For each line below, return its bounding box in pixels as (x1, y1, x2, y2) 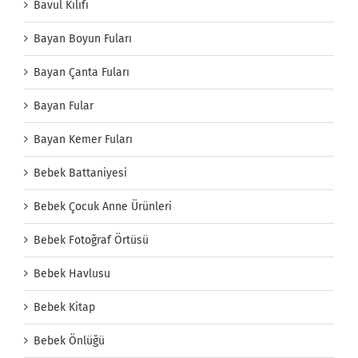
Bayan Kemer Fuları (34, 133, 133, 147)
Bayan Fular (34, 99, 93, 113)
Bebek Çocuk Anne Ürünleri (34, 200, 172, 214)
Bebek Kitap (34, 300, 95, 315)
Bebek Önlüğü (34, 334, 105, 348)
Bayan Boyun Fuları (34, 32, 132, 46)
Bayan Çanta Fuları (34, 66, 129, 80)
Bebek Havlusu (34, 267, 110, 281)
